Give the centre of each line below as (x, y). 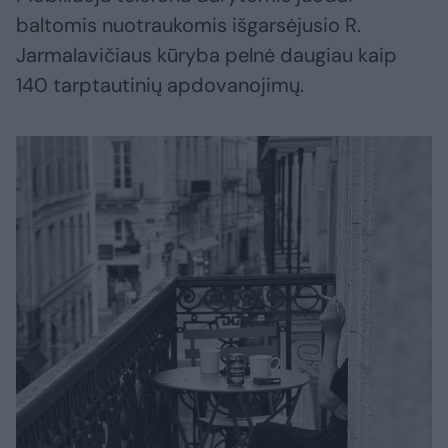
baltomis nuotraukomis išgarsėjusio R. (188, 25)
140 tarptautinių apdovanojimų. (160, 85)
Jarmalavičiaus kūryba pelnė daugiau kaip (206, 55)
